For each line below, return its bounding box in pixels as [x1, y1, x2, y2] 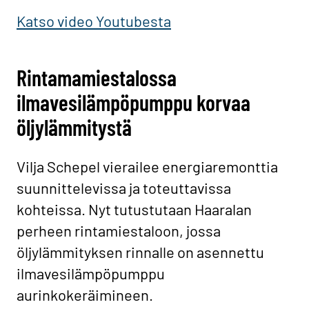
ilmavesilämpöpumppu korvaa [17, 89, 250, 116]
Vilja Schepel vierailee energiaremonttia [17, 157, 278, 176]
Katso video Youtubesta [17, 12, 171, 30]
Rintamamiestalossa [17, 64, 177, 91]
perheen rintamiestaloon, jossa [17, 221, 221, 240]
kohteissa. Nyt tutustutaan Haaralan [17, 200, 252, 219]
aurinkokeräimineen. [17, 286, 156, 304]
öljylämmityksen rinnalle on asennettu [17, 243, 264, 261]
